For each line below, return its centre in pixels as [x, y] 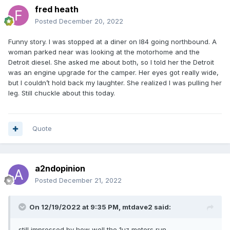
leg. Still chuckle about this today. [62, 93]
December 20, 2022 [91, 21]
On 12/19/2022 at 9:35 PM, [76, 207]
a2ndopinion [60, 169]
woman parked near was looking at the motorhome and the [104, 52]
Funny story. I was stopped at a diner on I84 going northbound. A [112, 42]
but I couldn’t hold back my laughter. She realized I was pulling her [115, 83]
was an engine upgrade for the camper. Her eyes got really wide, [113, 73]
